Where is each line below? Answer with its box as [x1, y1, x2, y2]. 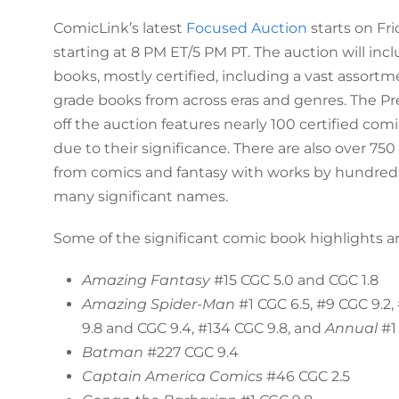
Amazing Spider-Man [81, 296, 235, 313]
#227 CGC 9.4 [142, 344, 239, 362]
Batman [81, 344, 143, 362]
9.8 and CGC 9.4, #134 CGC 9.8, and [81, 320, 325, 338]
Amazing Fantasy [81, 272, 210, 289]
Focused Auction [185, 20, 307, 37]
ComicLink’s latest [53, 20, 186, 37]
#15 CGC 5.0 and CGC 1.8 [209, 272, 379, 289]
